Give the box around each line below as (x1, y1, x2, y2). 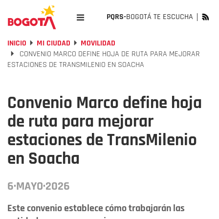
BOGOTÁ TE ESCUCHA (126, 12, 193, 22)
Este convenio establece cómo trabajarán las (7, 202, 185, 215)
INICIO (7, 38, 26, 48)
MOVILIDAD (81, 38, 115, 48)
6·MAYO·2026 (7, 179, 70, 194)
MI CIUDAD (37, 38, 70, 48)
